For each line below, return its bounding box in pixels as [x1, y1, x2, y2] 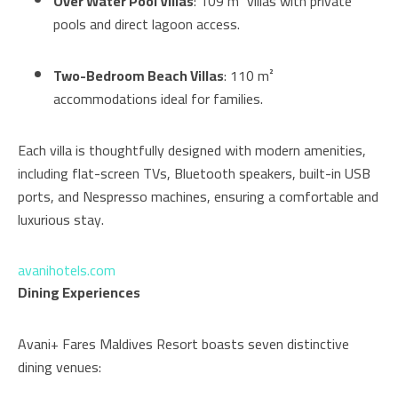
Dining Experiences [18, 279, 140, 306]
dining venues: [18, 354, 101, 381]
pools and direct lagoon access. [53, 11, 240, 38]
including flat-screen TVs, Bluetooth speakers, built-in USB [18, 160, 370, 187]
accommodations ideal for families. [53, 85, 263, 113]
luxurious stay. [18, 206, 104, 234]
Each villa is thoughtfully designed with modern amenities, [18, 137, 366, 164]
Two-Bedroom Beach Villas [53, 62, 224, 90]
